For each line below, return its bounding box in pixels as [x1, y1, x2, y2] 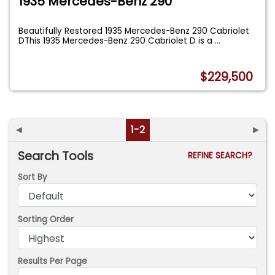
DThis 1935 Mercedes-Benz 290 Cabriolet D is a [18, 34, 215, 47]
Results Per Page [18, 255, 88, 268]
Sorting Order [18, 213, 74, 225]
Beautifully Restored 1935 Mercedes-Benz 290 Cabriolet [18, 25, 250, 37]
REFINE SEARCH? [187, 150, 257, 162]
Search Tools [18, 148, 94, 165]
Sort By [18, 171, 48, 184]
